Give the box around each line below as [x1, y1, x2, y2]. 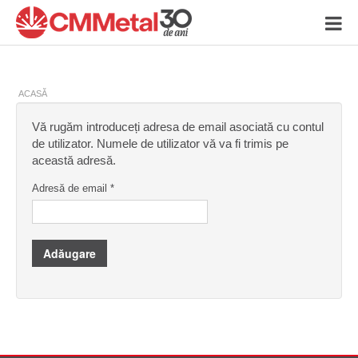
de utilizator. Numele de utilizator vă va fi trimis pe [32, 137, 288, 150]
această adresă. [32, 153, 116, 167]
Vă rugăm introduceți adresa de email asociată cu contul [32, 120, 324, 133]
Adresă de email [32, 182, 107, 194]
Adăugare [43, 245, 96, 261]
